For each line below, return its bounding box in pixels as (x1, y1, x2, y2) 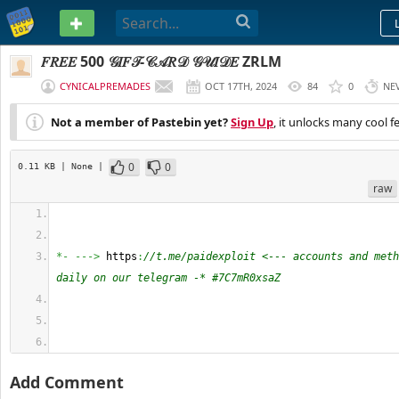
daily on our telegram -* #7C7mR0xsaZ (56, 272, 281, 284)
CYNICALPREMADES (60, 79, 151, 93)
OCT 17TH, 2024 (205, 79, 277, 93)
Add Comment (10, 371, 124, 393)
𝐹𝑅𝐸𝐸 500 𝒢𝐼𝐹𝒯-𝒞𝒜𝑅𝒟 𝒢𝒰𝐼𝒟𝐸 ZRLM (41, 52, 281, 71)
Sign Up (231, 114, 273, 130)
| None (61, 160, 98, 171)
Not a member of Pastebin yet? (51, 114, 228, 130)
